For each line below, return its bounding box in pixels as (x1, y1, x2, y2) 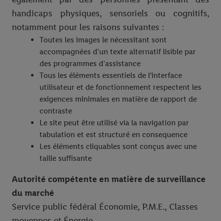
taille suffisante (39, 153, 92, 163)
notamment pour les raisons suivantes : (12, 22, 164, 33)
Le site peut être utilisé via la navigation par (39, 118, 189, 128)
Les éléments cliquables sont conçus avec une (39, 142, 197, 151)
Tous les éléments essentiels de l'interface (39, 71, 182, 80)
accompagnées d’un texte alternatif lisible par (39, 47, 196, 57)
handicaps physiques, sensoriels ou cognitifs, (12, 8, 209, 19)
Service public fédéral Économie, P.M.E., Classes (12, 201, 198, 213)
